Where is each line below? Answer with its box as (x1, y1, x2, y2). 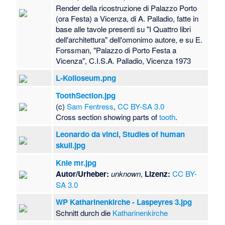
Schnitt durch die (56, 207, 113, 218)
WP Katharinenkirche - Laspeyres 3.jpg (56, 196, 192, 208)
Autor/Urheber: (56, 168, 109, 180)
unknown (111, 168, 141, 179)
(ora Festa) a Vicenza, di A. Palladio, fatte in (56, 13, 199, 24)
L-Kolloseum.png (56, 72, 117, 84)
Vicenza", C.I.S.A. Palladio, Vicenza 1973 (56, 55, 191, 66)
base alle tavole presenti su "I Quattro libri (56, 24, 191, 35)
